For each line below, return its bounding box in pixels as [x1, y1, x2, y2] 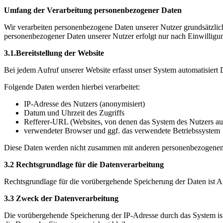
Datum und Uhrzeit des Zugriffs [24, 109, 124, 117]
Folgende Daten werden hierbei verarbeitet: [4, 83, 140, 92]
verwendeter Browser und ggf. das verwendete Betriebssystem [24, 126, 220, 135]
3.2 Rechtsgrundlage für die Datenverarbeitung [4, 160, 164, 169]
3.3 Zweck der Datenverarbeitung [4, 194, 118, 203]
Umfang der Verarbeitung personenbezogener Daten [4, 6, 182, 15]
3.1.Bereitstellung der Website [4, 49, 104, 58]
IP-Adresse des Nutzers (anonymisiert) [24, 100, 145, 109]
